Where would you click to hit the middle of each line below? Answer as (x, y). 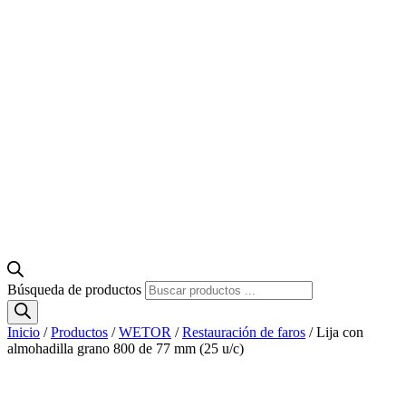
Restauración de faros (244, 332)
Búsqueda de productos (74, 290)
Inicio (24, 332)
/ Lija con (334, 332)
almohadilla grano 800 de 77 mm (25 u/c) (126, 348)
